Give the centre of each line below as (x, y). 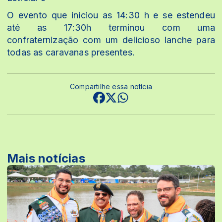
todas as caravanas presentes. (71, 52)
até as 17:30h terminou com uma (111, 27)
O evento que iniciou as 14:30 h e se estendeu (111, 15)
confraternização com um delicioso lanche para (111, 40)
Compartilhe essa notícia (111, 86)
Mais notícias (46, 158)
